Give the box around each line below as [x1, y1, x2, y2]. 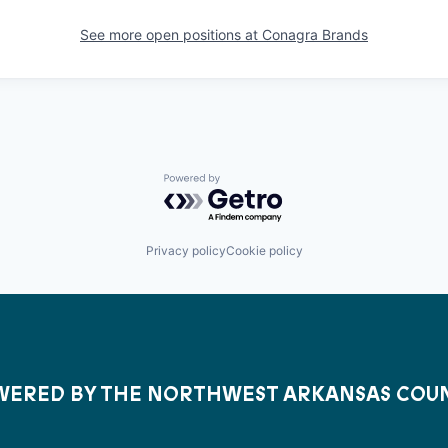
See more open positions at [80, 26, 262, 43]
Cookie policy [225, 243, 303, 258]
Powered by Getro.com [163, 173, 339, 194]
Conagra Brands [262, 26, 368, 43]
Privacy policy [145, 243, 226, 258]
